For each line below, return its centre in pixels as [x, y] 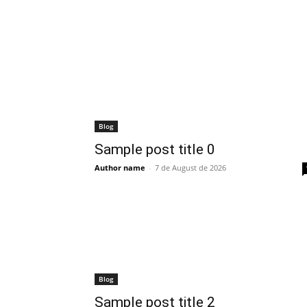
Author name [120, 168]
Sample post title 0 [155, 149]
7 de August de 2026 [191, 168]
